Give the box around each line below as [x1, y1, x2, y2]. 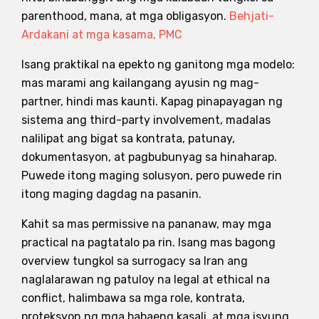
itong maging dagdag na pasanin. [21, 187, 202, 201]
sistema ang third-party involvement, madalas [21, 113, 271, 127]
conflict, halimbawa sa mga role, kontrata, [21, 291, 245, 305]
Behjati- [229, 9, 274, 23]
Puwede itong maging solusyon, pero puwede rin [21, 168, 282, 182]
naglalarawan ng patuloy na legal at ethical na [21, 272, 270, 286]
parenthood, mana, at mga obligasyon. [21, 9, 229, 23]
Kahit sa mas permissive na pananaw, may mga [21, 216, 271, 231]
